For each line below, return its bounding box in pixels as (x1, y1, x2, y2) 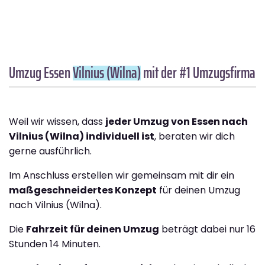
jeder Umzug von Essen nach (105, 114, 248, 128)
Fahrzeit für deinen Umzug (26, 222, 159, 236)
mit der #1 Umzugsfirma (141, 60, 256, 85)
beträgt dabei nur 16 (159, 222, 256, 236)
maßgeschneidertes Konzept (9, 183, 157, 197)
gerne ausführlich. (9, 144, 92, 158)
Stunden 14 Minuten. (9, 237, 101, 251)
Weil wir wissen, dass (9, 114, 105, 128)
